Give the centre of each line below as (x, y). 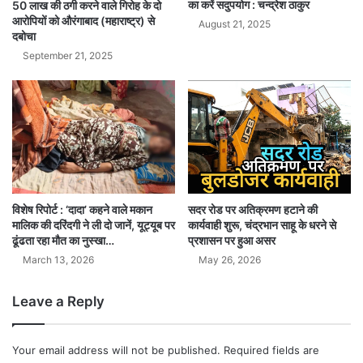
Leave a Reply (58, 302)
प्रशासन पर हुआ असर (232, 241)
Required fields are (271, 350)
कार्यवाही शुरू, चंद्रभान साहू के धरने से (262, 225)
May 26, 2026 (230, 260)
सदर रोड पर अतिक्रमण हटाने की (253, 210)
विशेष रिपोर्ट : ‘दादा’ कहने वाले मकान (82, 210)
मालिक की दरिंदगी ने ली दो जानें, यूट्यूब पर (94, 225)
